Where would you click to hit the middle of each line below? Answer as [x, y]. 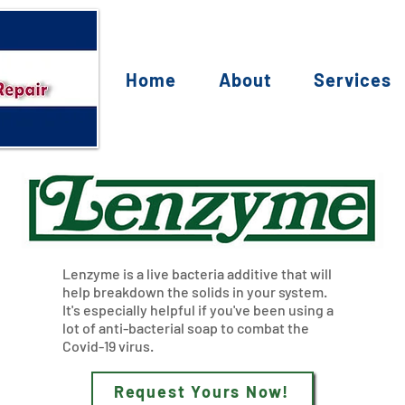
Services [353, 79]
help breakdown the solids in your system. [195, 292]
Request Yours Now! [202, 391]
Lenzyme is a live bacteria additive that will [197, 273]
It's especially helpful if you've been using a [198, 310]
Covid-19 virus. [109, 346]
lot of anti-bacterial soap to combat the [186, 328]
